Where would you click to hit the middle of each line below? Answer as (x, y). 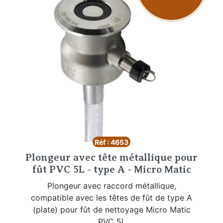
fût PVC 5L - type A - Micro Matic (111, 169)
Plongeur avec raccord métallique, (111, 185)
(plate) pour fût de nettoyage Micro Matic (111, 209)
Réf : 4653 (111, 142)
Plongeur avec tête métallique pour (111, 157)
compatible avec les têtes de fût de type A (111, 197)
